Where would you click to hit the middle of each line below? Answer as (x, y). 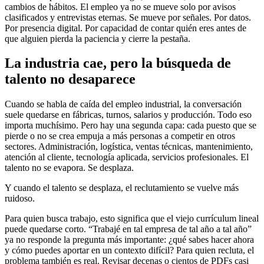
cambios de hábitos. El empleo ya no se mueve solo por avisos (120, 6)
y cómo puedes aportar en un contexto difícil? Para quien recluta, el (129, 250)
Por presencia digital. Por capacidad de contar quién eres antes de (126, 28)
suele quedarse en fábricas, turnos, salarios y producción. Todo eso (128, 115)
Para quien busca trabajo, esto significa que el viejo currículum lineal (132, 219)
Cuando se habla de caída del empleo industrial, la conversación (123, 104)
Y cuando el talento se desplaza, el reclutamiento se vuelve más (122, 188)
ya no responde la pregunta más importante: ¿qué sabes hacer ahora (129, 240)
